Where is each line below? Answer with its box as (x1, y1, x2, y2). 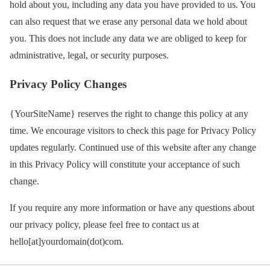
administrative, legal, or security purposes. (10, 49, 169, 60)
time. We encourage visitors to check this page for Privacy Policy (10, 125, 256, 136)
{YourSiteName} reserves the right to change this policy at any (10, 108, 248, 119)
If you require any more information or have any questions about (10, 202, 254, 213)
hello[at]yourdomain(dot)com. (10, 236, 124, 247)
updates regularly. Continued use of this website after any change (10, 142, 256, 153)
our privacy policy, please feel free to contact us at (10, 219, 199, 230)
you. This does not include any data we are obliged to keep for (10, 33, 246, 43)
